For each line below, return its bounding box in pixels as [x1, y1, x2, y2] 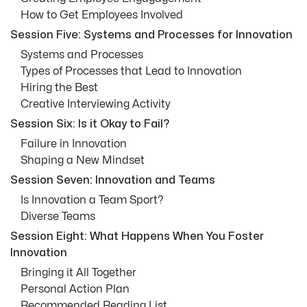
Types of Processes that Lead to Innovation [21, 66, 242, 77]
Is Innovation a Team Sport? [21, 195, 164, 206]
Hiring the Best [21, 82, 98, 94]
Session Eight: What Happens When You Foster [10, 231, 264, 243]
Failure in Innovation [21, 138, 127, 150]
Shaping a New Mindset [21, 155, 145, 167]
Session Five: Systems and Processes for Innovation [10, 29, 293, 41]
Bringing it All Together [21, 267, 136, 279]
